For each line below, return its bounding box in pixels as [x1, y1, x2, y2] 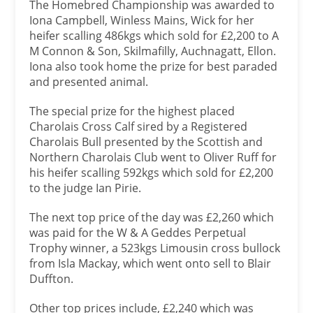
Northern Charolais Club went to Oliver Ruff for [29, 150, 277, 166]
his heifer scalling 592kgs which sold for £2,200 [29, 165, 274, 181]
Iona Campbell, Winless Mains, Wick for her [29, 13, 255, 29]
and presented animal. [29, 74, 149, 90]
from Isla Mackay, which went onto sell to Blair [29, 256, 272, 272]
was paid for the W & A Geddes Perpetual [29, 225, 247, 241]
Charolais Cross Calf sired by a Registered [29, 119, 248, 135]
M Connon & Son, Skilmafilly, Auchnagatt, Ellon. [29, 43, 277, 59]
